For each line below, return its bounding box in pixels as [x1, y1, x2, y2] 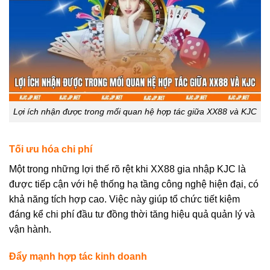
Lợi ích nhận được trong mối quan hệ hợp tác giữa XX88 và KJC [13, 106, 257, 116]
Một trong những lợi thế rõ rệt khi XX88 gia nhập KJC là [9, 163, 246, 174]
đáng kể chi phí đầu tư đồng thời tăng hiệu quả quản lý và [9, 209, 255, 219]
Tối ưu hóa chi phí [9, 143, 92, 154]
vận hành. [9, 224, 51, 234]
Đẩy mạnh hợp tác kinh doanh [9, 251, 147, 262]
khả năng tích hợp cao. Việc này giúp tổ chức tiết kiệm [9, 193, 240, 204]
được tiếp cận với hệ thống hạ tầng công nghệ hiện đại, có [9, 178, 259, 189]
